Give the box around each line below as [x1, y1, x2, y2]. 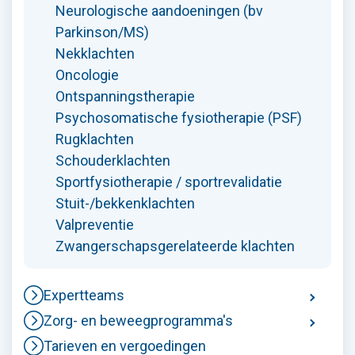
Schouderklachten [55, 151, 170, 169]
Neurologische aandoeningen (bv [55, 2, 263, 19]
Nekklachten [55, 44, 135, 62]
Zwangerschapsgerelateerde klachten [55, 237, 295, 254]
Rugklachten [55, 130, 134, 147]
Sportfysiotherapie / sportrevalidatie [55, 173, 282, 190]
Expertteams [44, 286, 124, 303]
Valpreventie [55, 216, 134, 233]
